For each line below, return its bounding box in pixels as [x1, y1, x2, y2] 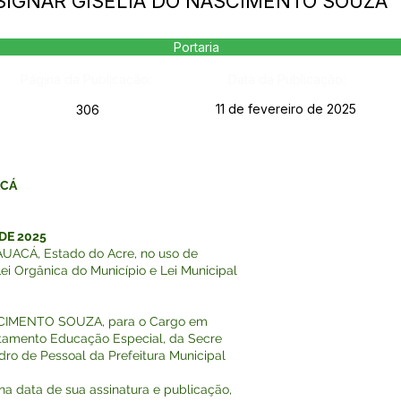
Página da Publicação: [20, 72, 151, 87]
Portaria [174, 39, 219, 55]
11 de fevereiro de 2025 [216, 101, 356, 116]
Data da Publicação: [227, 72, 346, 87]
